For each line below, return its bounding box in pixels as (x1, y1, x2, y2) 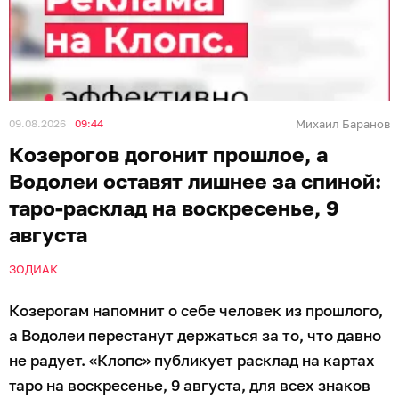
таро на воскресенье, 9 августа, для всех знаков (9, 376, 370, 395)
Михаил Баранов (296, 117, 390, 131)
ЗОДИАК (9, 262, 58, 276)
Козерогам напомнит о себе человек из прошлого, (9, 301, 383, 320)
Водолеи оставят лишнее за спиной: (9, 168, 381, 193)
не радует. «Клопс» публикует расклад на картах (9, 351, 375, 370)
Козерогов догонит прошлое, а (9, 142, 328, 167)
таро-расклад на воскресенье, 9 (9, 195, 339, 220)
